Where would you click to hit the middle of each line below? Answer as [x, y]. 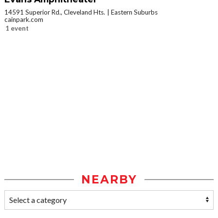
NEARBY [109, 180]
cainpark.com [24, 20]
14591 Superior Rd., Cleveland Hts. [55, 12]
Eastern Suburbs [134, 12]
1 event [17, 28]
